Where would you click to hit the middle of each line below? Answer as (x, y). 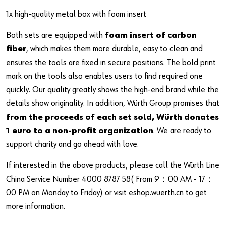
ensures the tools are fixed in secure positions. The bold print (111, 63)
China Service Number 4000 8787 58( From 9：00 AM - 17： (110, 179)
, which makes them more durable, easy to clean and (115, 49)
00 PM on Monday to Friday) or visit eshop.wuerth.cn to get (106, 193)
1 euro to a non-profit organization (80, 131)
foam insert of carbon (151, 35)
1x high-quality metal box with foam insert (76, 14)
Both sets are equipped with (55, 35)
